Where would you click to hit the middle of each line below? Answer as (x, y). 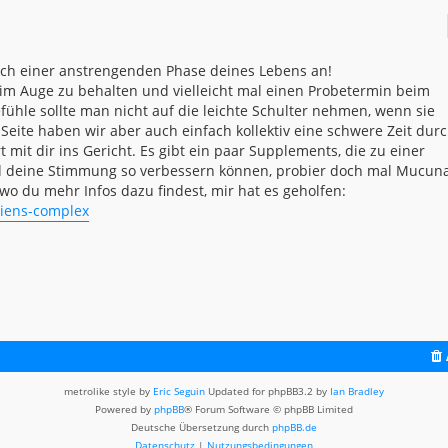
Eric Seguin (179, 390)
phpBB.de (294, 426)
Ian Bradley (357, 390)
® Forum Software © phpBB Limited (268, 408)
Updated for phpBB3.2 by (267, 390)
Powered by (124, 408)
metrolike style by (108, 390)
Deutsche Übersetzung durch (201, 426)
